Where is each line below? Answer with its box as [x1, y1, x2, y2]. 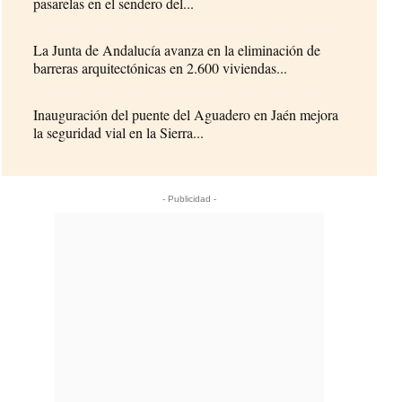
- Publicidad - [162, 193, 217, 204]
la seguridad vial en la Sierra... [33, 122, 205, 142]
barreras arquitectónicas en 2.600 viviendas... [33, 57, 288, 77]
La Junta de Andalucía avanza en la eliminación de [33, 39, 321, 59]
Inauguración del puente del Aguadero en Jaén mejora [33, 104, 339, 124]
